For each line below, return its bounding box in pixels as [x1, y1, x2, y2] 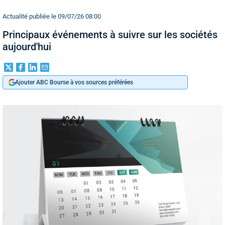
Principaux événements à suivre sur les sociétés [3, 29, 217, 41]
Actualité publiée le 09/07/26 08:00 [3, 13, 101, 20]
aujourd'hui [3, 41, 51, 53]
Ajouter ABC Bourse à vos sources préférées [15, 79, 133, 86]
